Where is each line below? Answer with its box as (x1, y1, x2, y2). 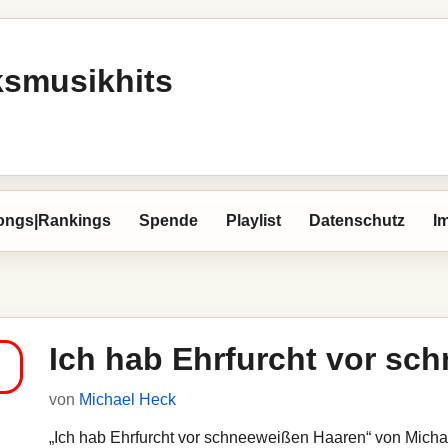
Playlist (226, 212, 281, 229)
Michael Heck (79, 391, 176, 408)
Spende (139, 212, 198, 229)
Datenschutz (309, 212, 405, 229)
